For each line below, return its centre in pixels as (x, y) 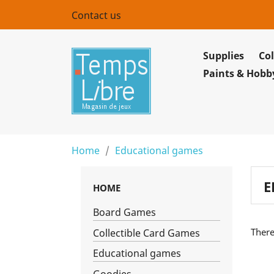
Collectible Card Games (146, 233)
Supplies (224, 56)
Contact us (96, 15)
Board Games (124, 212)
